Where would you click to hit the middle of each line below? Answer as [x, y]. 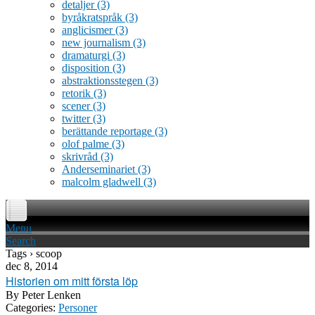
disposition [87, 68]
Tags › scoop [34, 253]
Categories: [31, 308]
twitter [77, 118]
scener [77, 106]
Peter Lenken [50, 295]
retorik [78, 93]
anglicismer [89, 30]
